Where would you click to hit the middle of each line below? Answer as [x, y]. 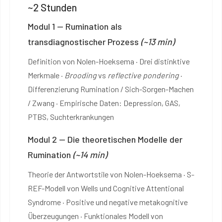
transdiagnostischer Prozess [84, 41]
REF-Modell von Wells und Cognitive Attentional [106, 188]
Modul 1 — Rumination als [75, 26]
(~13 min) [158, 41]
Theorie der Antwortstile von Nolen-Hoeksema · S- [111, 174]
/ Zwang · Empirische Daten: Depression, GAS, [104, 103]
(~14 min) [90, 154]
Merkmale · [46, 75]
